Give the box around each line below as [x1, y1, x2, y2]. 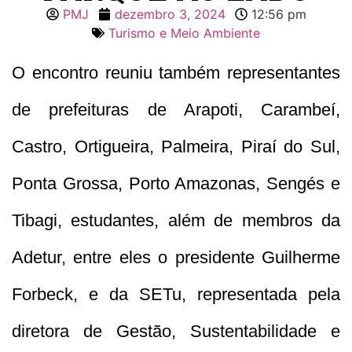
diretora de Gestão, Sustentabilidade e [12, 321, 340, 341]
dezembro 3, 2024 [114, 5, 225, 22]
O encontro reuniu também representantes [12, 62, 340, 82]
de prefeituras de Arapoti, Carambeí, [12, 99, 340, 119]
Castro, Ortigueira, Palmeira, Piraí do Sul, [12, 136, 340, 156]
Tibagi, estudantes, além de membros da [12, 210, 340, 230]
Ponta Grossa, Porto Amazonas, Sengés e [12, 173, 340, 193]
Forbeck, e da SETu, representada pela [12, 284, 340, 304]
